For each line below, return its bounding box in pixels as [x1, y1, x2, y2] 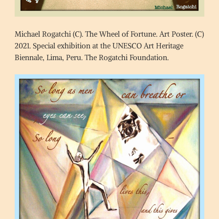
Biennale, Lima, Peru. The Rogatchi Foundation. [15, 52, 169, 62]
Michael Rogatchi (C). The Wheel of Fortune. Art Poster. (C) [15, 29, 204, 39]
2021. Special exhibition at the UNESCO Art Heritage [15, 41, 183, 50]
